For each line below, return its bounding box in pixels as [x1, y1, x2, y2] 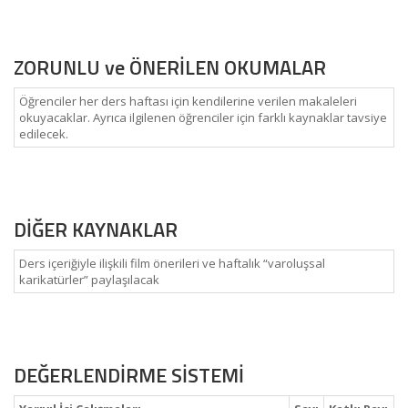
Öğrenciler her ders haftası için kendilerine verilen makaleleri [19, 93, 357, 109]
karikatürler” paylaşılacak [19, 271, 159, 288]
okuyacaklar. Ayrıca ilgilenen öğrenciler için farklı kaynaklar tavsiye [19, 109, 387, 126]
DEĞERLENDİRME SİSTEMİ [14, 360, 244, 391]
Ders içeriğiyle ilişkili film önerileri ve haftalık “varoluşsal [19, 255, 325, 271]
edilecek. [19, 126, 68, 142]
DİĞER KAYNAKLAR [14, 214, 178, 245]
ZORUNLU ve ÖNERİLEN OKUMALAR [14, 52, 326, 83]
